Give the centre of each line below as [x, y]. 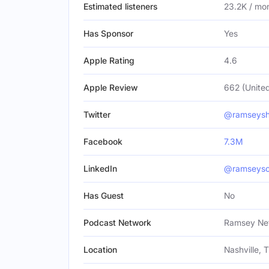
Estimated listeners [120, 6]
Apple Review [110, 87]
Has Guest [104, 195]
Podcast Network [117, 222]
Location [100, 249]
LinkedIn [100, 168]
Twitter [97, 114]
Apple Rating [109, 60]
